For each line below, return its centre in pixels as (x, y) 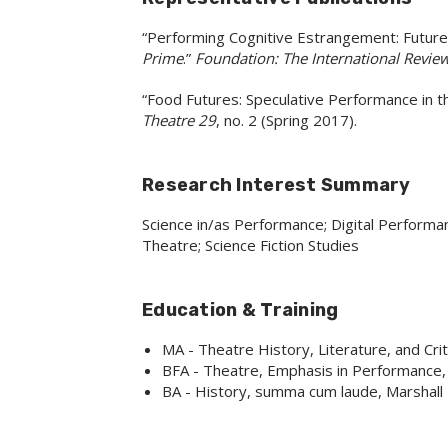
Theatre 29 (179, 120)
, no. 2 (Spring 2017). (286, 120)
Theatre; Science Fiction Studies (250, 245)
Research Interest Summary (276, 185)
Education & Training (240, 310)
